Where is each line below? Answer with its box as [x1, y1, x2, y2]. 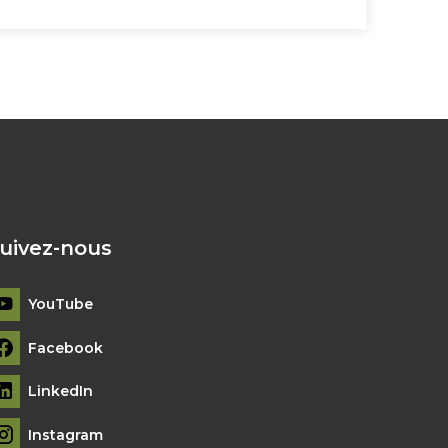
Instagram [27, 426, 103, 445]
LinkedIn [27, 382, 93, 401]
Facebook [27, 338, 103, 357]
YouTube [27, 295, 93, 314]
